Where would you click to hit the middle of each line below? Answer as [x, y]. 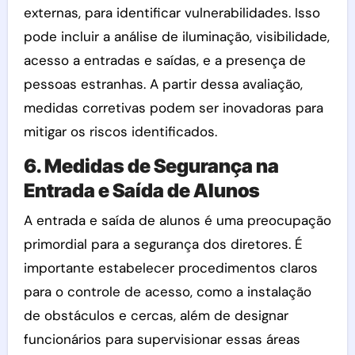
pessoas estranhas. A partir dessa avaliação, [163, 84]
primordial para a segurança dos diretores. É [163, 244]
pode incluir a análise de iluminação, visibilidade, [176, 36]
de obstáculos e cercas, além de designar [156, 315]
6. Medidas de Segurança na [151, 166]
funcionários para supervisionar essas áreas [162, 339]
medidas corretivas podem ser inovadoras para [173, 108]
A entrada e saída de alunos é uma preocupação [177, 220]
